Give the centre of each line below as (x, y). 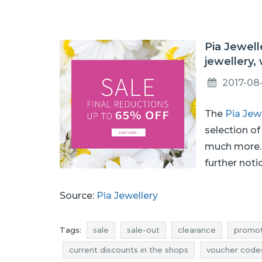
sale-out (143, 230)
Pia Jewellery (127, 196)
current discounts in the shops (129, 250)
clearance (197, 230)
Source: (78, 196)
